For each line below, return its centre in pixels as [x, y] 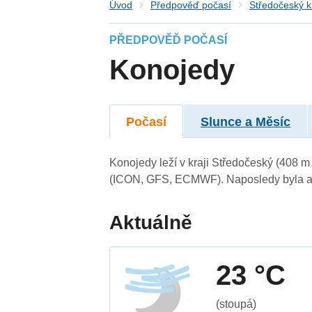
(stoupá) [236, 304]
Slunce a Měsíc [246, 122]
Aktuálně [151, 222]
